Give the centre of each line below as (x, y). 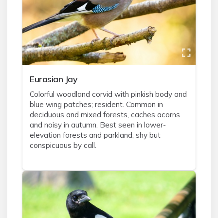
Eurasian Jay (53, 79)
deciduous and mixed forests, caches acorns (105, 115)
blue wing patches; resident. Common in (96, 104)
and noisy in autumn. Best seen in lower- (98, 125)
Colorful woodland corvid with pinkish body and (108, 94)
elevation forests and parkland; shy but (95, 135)
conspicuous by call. (63, 145)
